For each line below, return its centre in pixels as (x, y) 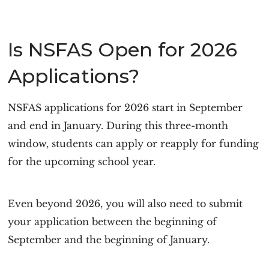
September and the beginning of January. (109, 240)
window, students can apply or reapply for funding (134, 144)
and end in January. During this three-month (118, 125)
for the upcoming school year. (82, 162)
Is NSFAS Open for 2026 (123, 50)
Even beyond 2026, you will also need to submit (125, 204)
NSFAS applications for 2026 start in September (125, 107)
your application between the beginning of (113, 222)
